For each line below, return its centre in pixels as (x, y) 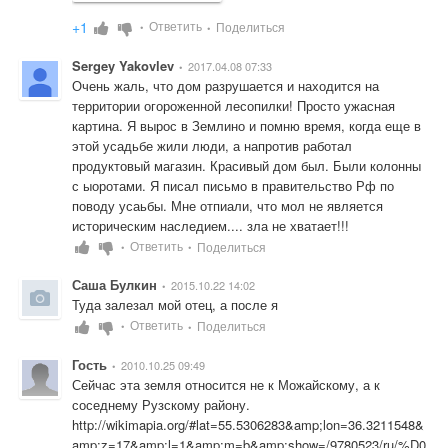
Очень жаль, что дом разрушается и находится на (225, 85)
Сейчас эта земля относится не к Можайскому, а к (226, 384)
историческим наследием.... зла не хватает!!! (210, 225)
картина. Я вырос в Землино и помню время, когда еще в (246, 125)
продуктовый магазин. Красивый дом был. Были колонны (246, 165)
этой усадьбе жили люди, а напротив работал (212, 145)
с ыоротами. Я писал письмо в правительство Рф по (233, 185)
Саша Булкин (114, 285)
